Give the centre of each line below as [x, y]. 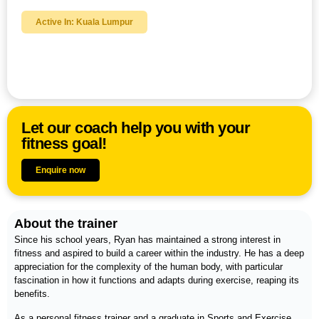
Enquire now [61, 171]
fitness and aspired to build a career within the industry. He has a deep [159, 253]
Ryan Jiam [60, 48]
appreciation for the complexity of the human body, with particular [148, 267]
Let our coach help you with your [136, 128]
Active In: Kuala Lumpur [84, 22]
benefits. [32, 294]
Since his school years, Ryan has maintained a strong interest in [147, 240]
